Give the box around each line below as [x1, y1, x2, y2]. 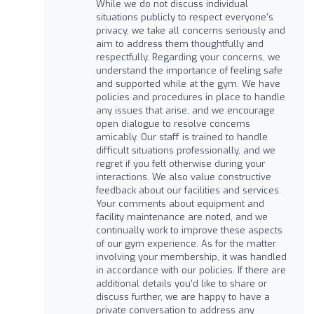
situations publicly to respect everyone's [95, 11, 273, 23]
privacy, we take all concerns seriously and [95, 24, 285, 36]
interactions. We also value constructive [95, 170, 271, 183]
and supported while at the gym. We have [95, 77, 280, 90]
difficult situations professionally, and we [95, 144, 275, 156]
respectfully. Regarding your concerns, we [95, 50, 280, 63]
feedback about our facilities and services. [95, 184, 281, 196]
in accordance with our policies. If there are [95, 264, 286, 276]
